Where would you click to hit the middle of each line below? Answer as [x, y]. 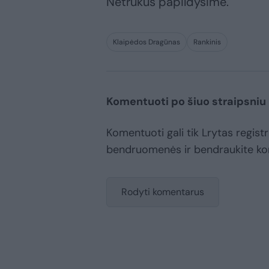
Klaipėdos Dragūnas [147, 42]
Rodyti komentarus [163, 192]
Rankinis [207, 42]
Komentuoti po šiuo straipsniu [186, 101]
